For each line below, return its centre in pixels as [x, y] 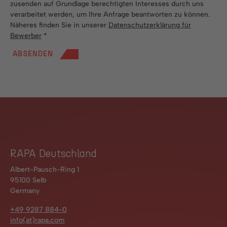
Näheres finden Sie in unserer [59, 25]
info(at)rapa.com [37, 220]
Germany [25, 191]
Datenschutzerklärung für [150, 25]
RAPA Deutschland [53, 154]
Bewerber [26, 35]
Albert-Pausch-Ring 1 [45, 169]
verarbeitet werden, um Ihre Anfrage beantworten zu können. [110, 14]
